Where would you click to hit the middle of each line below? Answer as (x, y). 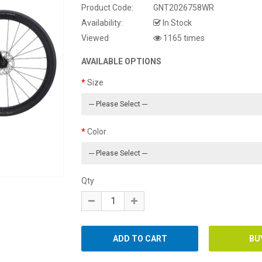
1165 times (183, 38)
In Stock (176, 23)
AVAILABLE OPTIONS (121, 62)
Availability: (102, 23)
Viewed (95, 38)
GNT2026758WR (183, 8)
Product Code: (107, 8)
